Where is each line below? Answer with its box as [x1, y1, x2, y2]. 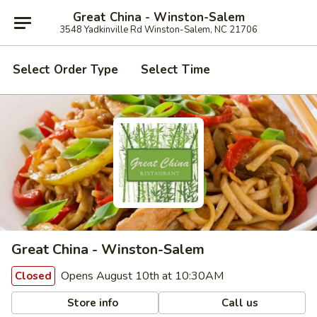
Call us [219, 295, 259, 310]
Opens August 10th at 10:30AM [58, 268, 224, 284]
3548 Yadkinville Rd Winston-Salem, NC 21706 [59, 23, 258, 36]
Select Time [141, 62, 210, 78]
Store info [64, 295, 119, 310]
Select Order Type [13, 62, 118, 78]
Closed [15, 269, 52, 283]
